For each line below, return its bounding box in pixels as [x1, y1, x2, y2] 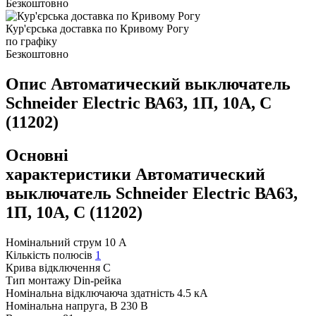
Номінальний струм [6, 236, 102, 249]
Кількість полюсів [6, 249, 92, 262]
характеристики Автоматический [6, 165, 265, 184]
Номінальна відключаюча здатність [6, 287, 174, 300]
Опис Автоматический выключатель [6, 75, 291, 94]
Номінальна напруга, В [6, 300, 118, 312]
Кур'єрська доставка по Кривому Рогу [6, 23, 189, 35]
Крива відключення [6, 262, 100, 274]
